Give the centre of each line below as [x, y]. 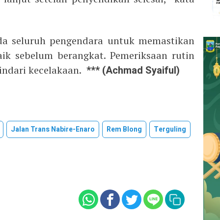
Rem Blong [124, 129]
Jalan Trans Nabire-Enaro [53, 129]
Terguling [170, 129]
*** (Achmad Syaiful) [131, 70]
